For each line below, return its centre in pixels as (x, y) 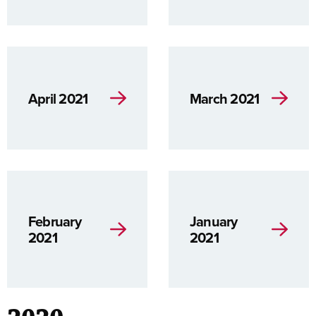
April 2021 (58, 98)
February (55, 221)
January (214, 221)
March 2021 (225, 98)
